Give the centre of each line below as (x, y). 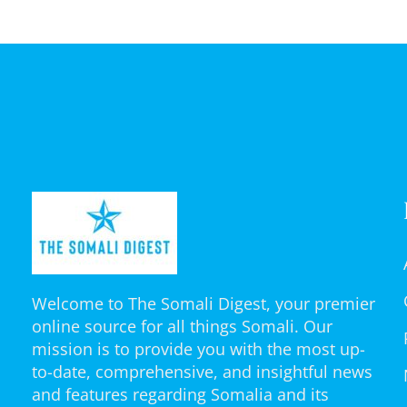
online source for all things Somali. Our (182, 327)
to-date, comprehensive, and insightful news (202, 372)
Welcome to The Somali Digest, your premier (203, 304)
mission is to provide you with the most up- (199, 349)
